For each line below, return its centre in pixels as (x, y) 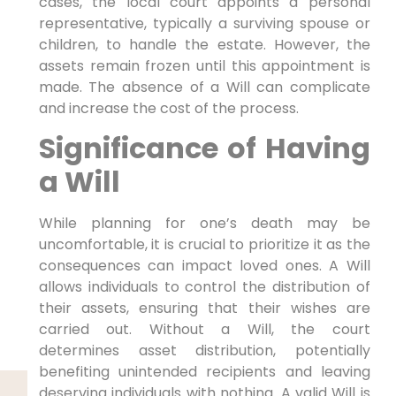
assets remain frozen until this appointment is (204, 65)
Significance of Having (204, 148)
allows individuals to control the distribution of (204, 287)
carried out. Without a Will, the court (204, 330)
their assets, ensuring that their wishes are (204, 308)
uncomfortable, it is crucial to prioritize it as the (204, 245)
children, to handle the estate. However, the (204, 44)
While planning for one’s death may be (204, 224)
